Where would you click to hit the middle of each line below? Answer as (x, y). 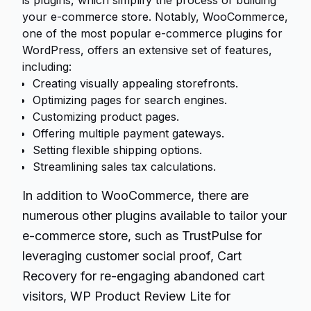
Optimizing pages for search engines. (130, 100)
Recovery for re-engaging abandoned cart (143, 276)
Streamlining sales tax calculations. (124, 167)
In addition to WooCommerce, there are (135, 195)
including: (47, 67)
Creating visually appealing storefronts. (135, 83)
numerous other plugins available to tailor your (154, 216)
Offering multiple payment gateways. (128, 133)
